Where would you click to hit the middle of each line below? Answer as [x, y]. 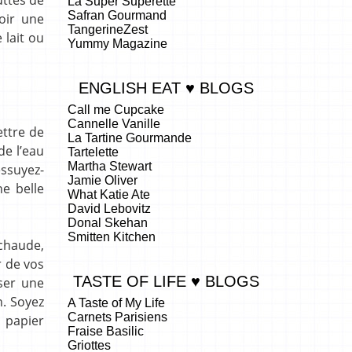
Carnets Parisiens [117, 317]
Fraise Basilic [106, 331]
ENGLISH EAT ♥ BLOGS [166, 88]
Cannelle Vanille [114, 123]
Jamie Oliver [103, 180]
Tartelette [93, 152]
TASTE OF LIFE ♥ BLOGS [166, 281]
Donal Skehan [108, 222]
